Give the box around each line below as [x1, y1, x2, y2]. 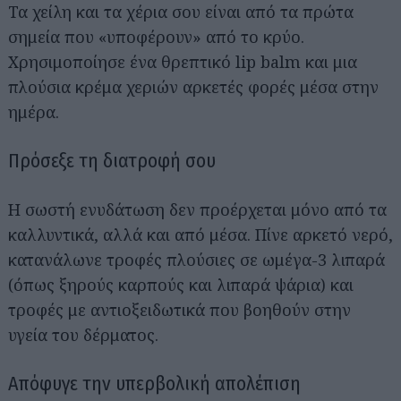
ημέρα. [8, 100, 59, 123]
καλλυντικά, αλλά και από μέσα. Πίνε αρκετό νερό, [8, 223, 393, 245]
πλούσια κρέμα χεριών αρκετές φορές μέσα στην [8, 75, 379, 98]
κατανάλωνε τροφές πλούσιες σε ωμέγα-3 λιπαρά [8, 248, 385, 270]
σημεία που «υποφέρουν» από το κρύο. [8, 25, 304, 47]
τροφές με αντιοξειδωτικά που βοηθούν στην [8, 298, 351, 320]
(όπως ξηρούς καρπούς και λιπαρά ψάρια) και [8, 273, 354, 295]
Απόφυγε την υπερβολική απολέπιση [8, 371, 301, 396]
